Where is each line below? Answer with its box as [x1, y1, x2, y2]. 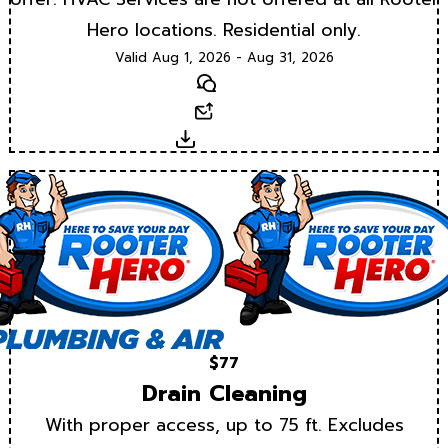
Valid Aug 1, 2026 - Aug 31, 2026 [114, 47, 334, 67]
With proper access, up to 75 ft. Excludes [44, 412, 404, 439]
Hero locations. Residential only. [87, 16, 361, 43]
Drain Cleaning [141, 377, 307, 411]
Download [194, 126, 272, 151]
